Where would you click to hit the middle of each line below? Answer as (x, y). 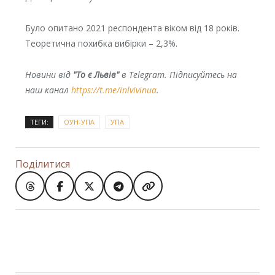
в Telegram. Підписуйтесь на (178, 75)
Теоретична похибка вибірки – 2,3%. (101, 44)
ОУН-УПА (79, 122)
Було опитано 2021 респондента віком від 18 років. (132, 28)
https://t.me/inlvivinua (114, 90)
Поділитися (43, 164)
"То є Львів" (96, 75)
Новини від (49, 75)
